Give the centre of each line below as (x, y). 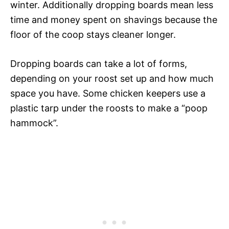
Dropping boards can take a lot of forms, (99, 63)
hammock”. (34, 123)
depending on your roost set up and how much (112, 78)
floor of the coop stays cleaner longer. (93, 34)
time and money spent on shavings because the (114, 19)
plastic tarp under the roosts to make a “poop (109, 108)
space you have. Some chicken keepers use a (108, 93)
